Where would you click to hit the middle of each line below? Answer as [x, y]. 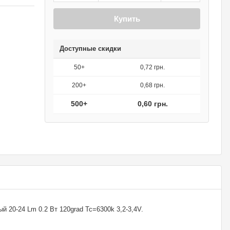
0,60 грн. [152, 104]
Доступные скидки [90, 49]
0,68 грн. [152, 85]
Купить [127, 19]
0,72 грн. [152, 67]
